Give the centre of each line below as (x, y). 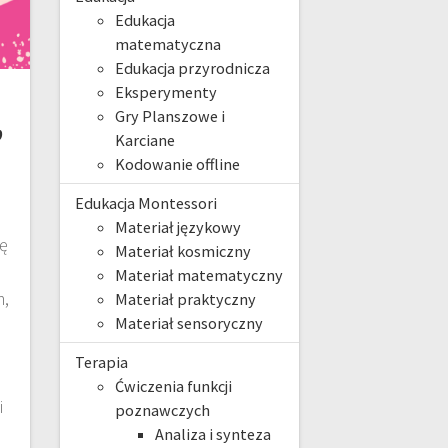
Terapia (101, 362)
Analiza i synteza (212, 434)
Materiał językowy (177, 227)
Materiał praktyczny (185, 299)
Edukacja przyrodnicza (192, 68)
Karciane (144, 140)
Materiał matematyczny (198, 275)
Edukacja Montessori (145, 203)
